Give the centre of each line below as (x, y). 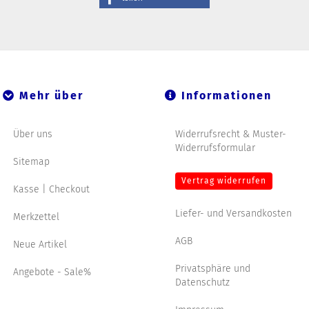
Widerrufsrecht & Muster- (231, 134)
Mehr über (49, 96)
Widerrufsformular (215, 148)
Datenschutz (202, 282)
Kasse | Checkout (51, 189)
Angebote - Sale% (52, 272)
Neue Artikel (40, 245)
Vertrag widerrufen (224, 181)
